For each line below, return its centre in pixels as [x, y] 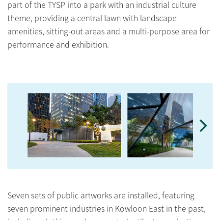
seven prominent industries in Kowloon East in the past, [107, 208]
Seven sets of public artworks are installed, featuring [101, 195]
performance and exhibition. [58, 44]
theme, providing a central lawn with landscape [92, 17]
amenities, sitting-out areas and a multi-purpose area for [109, 31]
